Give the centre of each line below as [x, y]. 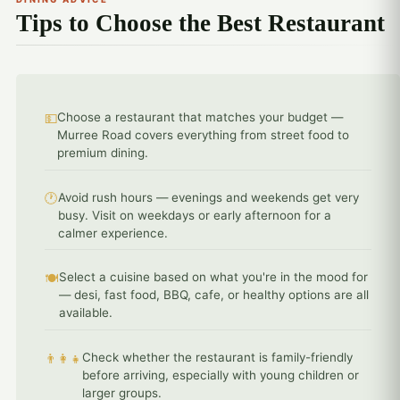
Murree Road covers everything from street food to [203, 134]
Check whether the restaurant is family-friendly [217, 358]
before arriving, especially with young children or [220, 375]
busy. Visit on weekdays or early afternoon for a [194, 215]
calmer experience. [112, 233]
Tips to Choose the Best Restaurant [200, 24]
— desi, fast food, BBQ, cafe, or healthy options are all [213, 295]
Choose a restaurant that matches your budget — [200, 117]
